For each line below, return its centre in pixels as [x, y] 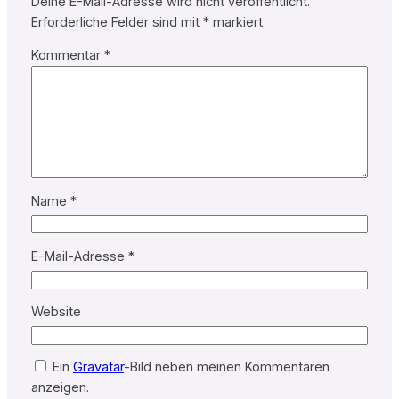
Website [56, 312]
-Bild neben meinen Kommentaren [226, 367]
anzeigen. [60, 388]
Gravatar [98, 367]
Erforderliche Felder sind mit [117, 22]
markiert [236, 22]
